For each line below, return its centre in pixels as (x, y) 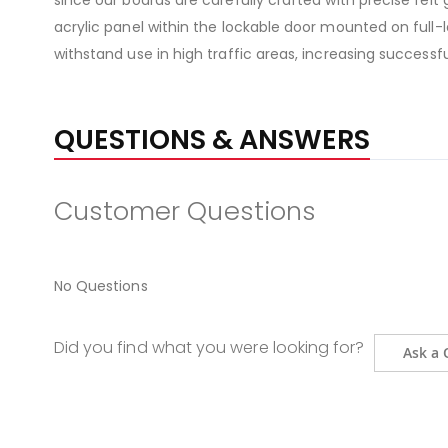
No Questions (100, 286)
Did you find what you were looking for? (209, 347)
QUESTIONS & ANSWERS (211, 139)
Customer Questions (185, 211)
